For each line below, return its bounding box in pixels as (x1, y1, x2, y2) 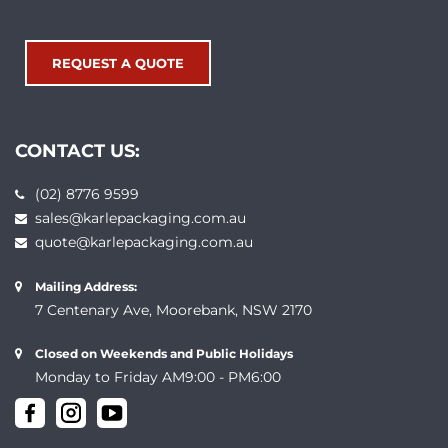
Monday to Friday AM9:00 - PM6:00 (35, 367, 281, 386)
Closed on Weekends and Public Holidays (35, 345, 293, 361)
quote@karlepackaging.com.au (35, 232, 253, 251)
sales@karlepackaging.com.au (35, 208, 246, 227)
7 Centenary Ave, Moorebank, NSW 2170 (35, 300, 312, 319)
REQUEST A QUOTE (52, 54, 184, 71)
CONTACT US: (15, 139, 140, 162)
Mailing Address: (35, 278, 137, 294)
